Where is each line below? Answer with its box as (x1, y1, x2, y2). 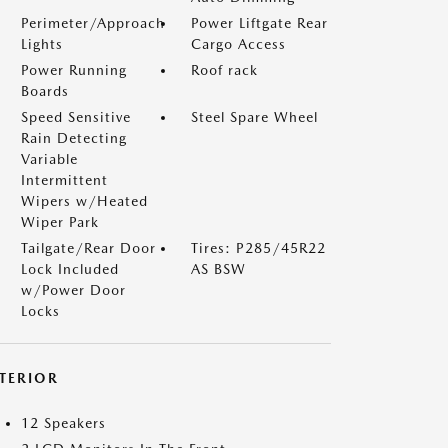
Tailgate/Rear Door (21, 240, 156, 256)
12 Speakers (21, 415, 106, 431)
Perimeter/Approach (21, 15, 165, 31)
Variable (21, 151, 78, 167)
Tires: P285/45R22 (191, 240, 326, 256)
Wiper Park (21, 214, 99, 230)
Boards (21, 83, 69, 99)
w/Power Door (21, 282, 126, 298)
